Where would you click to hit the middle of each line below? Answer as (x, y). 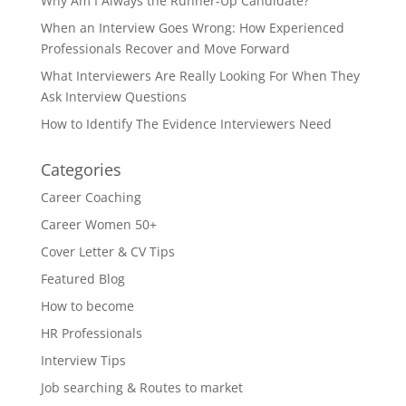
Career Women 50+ (98, 224)
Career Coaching (91, 197)
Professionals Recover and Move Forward (165, 48)
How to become (87, 305)
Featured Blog (82, 278)
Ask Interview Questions (113, 96)
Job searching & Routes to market (141, 387)
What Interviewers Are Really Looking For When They (200, 75)
